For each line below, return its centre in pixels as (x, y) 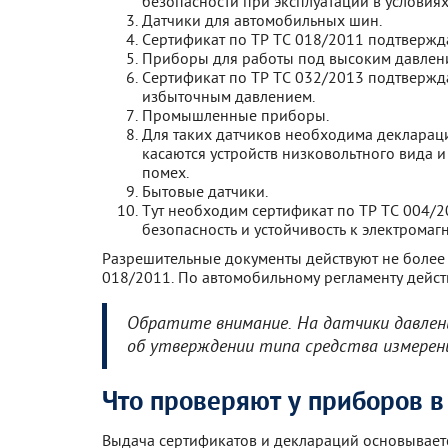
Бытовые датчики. (205, 190)
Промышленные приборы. (235, 114)
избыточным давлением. (228, 95)
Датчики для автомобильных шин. (262, 19)
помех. (165, 171)
